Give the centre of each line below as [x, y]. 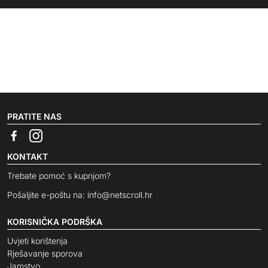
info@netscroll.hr [120, 195]
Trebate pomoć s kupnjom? [59, 176]
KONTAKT [28, 157]
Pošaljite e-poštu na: [47, 195]
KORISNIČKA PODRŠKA [55, 222]
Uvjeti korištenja [37, 241]
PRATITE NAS [34, 116]
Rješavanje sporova [45, 254]
